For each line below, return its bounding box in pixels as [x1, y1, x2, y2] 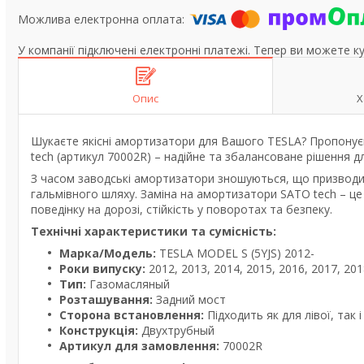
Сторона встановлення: [59, 307, 204, 323]
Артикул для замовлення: [59, 338, 219, 353]
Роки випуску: [59, 261, 145, 276]
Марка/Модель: [59, 245, 156, 261]
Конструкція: [59, 323, 138, 338]
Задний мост [153, 292, 226, 307]
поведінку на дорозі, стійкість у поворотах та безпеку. [31, 201, 332, 217]
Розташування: [59, 292, 153, 307]
